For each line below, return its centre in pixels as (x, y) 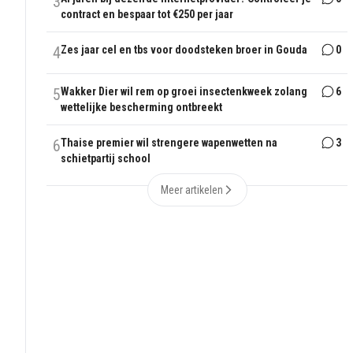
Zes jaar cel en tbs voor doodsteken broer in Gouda (184, 50)
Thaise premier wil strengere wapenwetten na (169, 143)
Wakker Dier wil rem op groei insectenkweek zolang (184, 92)
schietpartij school (106, 159)
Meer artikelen (191, 190)
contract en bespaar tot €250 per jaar (147, 15)
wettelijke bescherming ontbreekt (142, 108)
